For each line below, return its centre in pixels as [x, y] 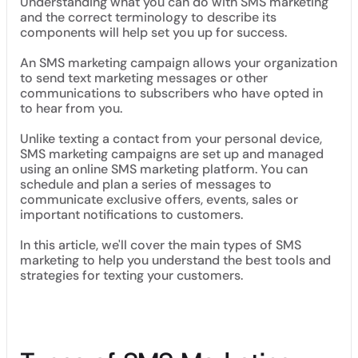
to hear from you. [71, 108]
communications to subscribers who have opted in [171, 93]
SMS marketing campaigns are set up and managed [172, 154]
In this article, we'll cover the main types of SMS [161, 245]
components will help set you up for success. [153, 32]
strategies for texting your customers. [131, 275]
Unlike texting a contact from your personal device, [171, 139]
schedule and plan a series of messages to [146, 184]
